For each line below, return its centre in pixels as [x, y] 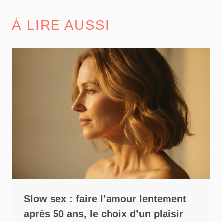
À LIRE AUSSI [61, 25]
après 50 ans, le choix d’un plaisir [104, 214]
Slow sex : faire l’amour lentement [105, 199]
